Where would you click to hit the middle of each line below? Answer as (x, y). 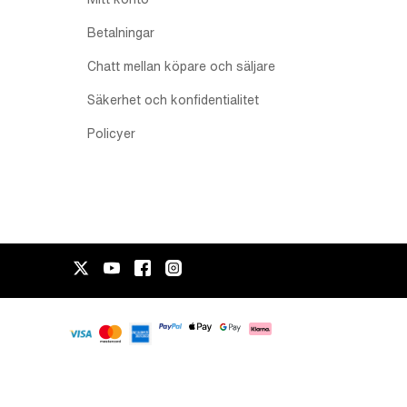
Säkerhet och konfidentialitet (173, 100)
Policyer (111, 134)
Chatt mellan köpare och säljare (181, 66)
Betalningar (121, 33)
